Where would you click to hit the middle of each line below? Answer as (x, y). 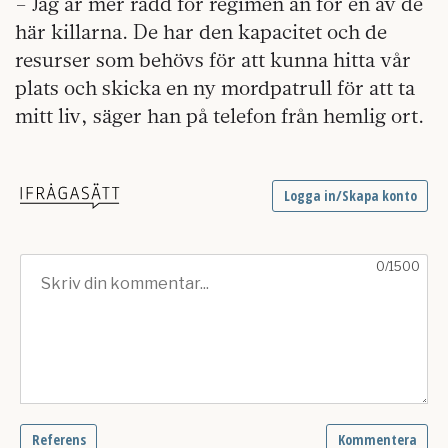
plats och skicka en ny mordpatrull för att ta (215, 87)
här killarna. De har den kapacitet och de (201, 31)
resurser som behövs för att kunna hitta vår (213, 59)
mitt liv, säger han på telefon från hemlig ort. (219, 115)
